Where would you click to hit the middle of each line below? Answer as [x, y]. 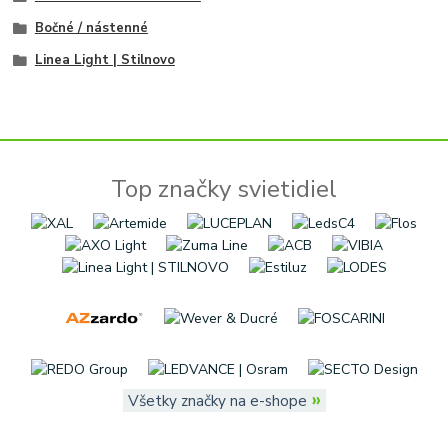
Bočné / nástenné [91, 28]
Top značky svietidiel [224, 189]
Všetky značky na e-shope [217, 400]
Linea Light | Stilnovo [104, 59]
